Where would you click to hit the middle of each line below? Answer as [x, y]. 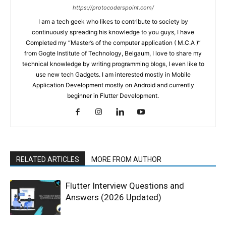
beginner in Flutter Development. [113, 95]
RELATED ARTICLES [48, 159]
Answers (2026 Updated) [114, 197]
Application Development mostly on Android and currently [113, 85]
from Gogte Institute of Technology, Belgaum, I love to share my [113, 53]
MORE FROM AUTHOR [126, 159]
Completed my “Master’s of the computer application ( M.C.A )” [113, 42]
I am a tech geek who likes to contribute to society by [113, 21]
